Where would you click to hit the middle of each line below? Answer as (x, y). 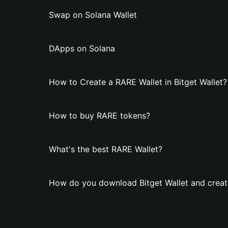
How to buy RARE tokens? (99, 116)
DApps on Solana (82, 48)
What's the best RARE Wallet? (106, 149)
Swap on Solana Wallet (93, 15)
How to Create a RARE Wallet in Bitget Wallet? (138, 82)
